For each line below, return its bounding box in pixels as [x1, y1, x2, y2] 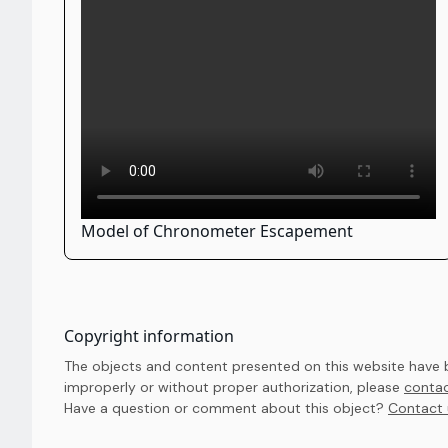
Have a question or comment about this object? [64, 399, 388, 417]
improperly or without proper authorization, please [64, 378, 404, 396]
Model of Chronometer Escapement [81, 220, 353, 242]
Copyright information [64, 325, 234, 347]
